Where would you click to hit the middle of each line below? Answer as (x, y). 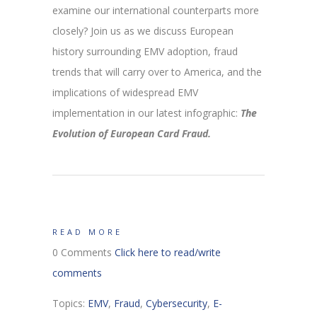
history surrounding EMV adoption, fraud (145, 51)
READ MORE (87, 231)
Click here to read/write (168, 252)
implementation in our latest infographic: (146, 113)
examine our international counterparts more (156, 10)
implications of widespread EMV (125, 92)
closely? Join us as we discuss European (143, 30)
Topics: (70, 303)
